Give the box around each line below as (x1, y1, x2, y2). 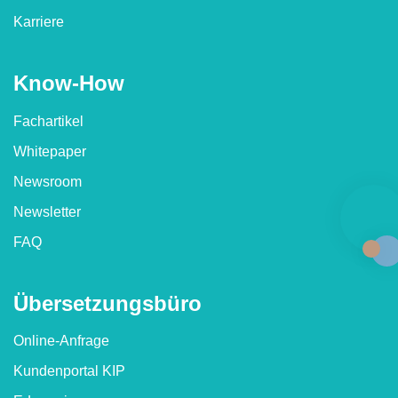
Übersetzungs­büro (13, 291, 202, 315)
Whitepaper (13, 143, 86, 159)
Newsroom (13, 173, 82, 189)
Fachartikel (13, 113, 84, 129)
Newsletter (13, 203, 81, 219)
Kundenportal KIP (13, 362, 125, 378)
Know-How (13, 71, 124, 96)
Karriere (13, 14, 64, 30)
